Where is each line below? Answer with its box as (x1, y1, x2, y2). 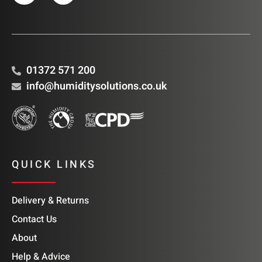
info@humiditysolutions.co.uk (26, 78, 167, 95)
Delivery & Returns (12, 194, 89, 208)
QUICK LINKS (12, 157, 96, 173)
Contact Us (12, 212, 57, 227)
